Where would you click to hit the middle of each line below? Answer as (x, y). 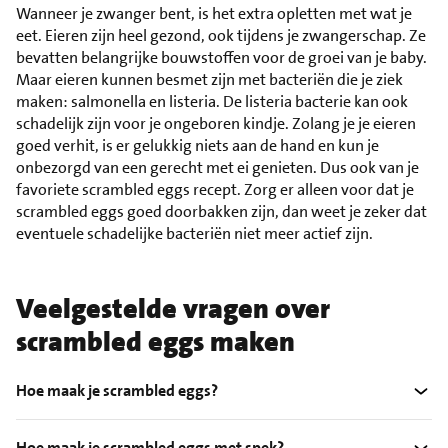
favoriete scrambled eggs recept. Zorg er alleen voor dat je (215, 190)
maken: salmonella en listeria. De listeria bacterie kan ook (212, 102)
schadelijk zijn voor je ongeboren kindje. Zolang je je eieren (216, 124)
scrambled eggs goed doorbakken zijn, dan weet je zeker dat (221, 212)
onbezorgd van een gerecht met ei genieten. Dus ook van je (217, 168)
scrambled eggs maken (155, 342)
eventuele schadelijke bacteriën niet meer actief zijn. (194, 234)
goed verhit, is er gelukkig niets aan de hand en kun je (197, 146)
